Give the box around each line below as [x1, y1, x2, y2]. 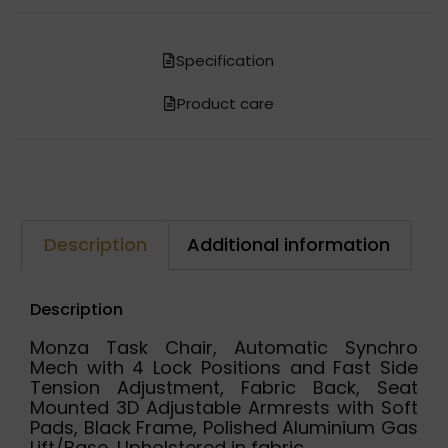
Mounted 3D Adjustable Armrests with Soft [30, 395, 418, 421]
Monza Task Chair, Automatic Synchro [30, 335, 418, 361]
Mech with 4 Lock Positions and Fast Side [30, 355, 418, 381]
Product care [176, 92, 274, 114]
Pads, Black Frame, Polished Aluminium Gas [30, 415, 418, 441]
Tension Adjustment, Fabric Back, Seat [30, 375, 418, 401]
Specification [176, 49, 275, 71]
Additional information [186, 231, 390, 257]
